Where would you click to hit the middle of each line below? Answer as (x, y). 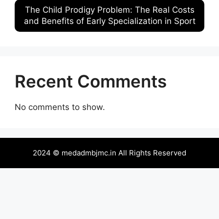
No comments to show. (60, 107)
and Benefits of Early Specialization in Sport (109, 21)
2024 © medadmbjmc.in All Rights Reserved (109, 153)
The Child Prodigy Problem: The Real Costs (109, 10)
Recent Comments (91, 81)
